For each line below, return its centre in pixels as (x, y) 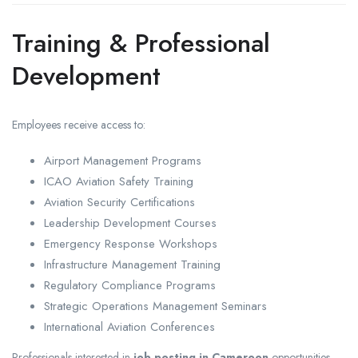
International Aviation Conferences (129, 326)
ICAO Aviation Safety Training (119, 181)
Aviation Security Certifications (119, 202)
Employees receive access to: (79, 124)
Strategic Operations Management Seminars (155, 306)
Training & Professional (141, 43)
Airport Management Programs (123, 160)
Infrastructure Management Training (132, 264)
